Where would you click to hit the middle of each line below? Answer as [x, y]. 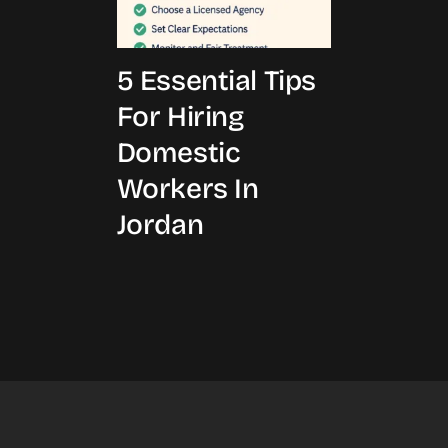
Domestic [178, 152]
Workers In [187, 188]
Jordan [160, 224]
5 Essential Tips [216, 80]
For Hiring [180, 116]
